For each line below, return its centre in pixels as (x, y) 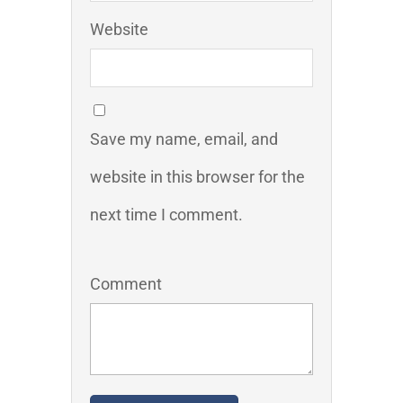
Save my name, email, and (184, 139)
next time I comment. (166, 215)
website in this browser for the (197, 177)
